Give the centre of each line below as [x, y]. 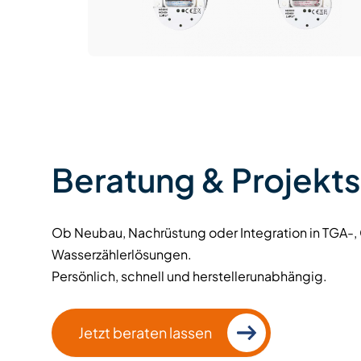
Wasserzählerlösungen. [122, 254]
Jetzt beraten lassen [145, 332]
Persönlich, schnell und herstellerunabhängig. [189, 276]
